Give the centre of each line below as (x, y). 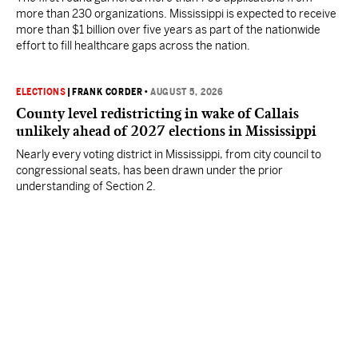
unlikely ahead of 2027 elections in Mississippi (166, 131)
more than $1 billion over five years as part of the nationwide (168, 30)
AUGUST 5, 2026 (187, 92)
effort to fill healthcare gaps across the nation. (133, 46)
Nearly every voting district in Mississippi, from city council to (169, 154)
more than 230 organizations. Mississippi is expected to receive (176, 14)
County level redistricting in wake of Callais (157, 113)
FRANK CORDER (107, 92)
